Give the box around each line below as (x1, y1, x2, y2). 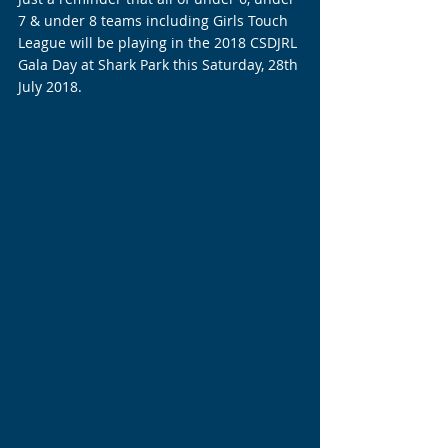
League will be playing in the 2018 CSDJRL (18, 33, 301, 52)
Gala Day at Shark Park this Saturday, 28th (18, 55, 302, 74)
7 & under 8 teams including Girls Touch (18, 11, 292, 30)
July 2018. (18, 77, 82, 96)
